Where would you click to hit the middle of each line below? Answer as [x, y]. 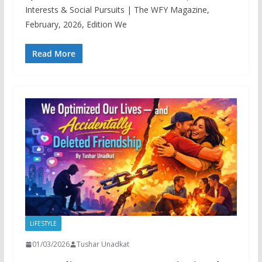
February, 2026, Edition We [76, 24]
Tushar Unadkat [103, 244]
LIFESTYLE [43, 224]
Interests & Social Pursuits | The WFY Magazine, [117, 9]
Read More [54, 53]
